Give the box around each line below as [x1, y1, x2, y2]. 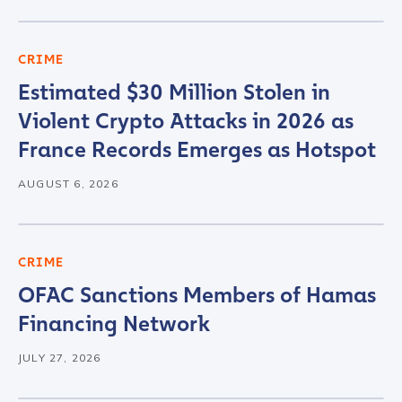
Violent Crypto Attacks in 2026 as [18, 109, 354, 134]
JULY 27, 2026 [18, 351, 101, 364]
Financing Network [18, 311, 210, 336]
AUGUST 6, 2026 [18, 177, 118, 190]
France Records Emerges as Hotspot [18, 137, 376, 162]
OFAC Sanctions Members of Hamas [18, 283, 376, 308]
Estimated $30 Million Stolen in [18, 80, 330, 105]
